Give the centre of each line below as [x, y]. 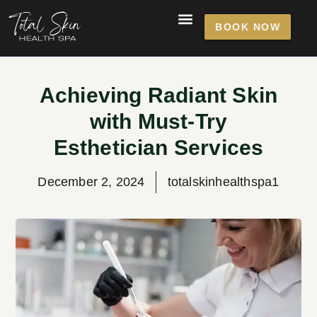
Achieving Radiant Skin [158, 95]
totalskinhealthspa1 [223, 181]
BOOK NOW [248, 27]
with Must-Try [158, 121]
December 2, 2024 [91, 181]
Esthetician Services [158, 147]
